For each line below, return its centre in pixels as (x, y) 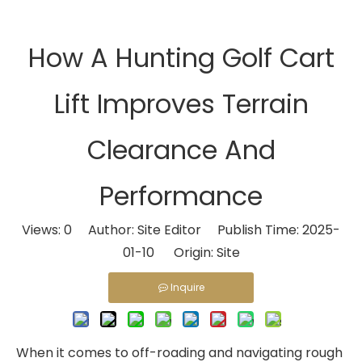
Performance (181, 196)
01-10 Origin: (169, 252)
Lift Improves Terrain (181, 103)
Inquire (187, 287)
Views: (43, 229)
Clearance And (181, 149)
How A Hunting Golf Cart (181, 57)
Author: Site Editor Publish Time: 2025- (206, 229)
